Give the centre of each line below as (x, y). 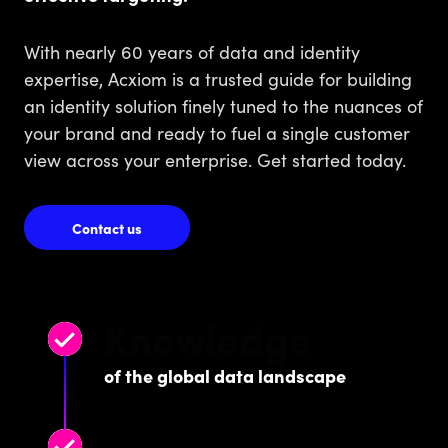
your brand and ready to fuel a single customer (217, 132)
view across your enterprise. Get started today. (215, 159)
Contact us (107, 227)
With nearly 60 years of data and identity (192, 51)
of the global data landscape (225, 376)
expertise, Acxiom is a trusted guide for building (218, 78)
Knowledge (208, 338)
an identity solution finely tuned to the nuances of (223, 105)
